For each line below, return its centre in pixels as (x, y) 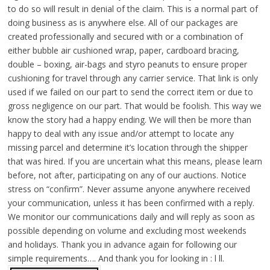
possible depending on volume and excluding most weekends (127, 231)
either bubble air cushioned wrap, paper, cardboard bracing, (123, 51)
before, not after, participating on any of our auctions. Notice (127, 175)
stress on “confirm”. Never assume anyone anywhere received (129, 189)
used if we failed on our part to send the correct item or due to (130, 92)
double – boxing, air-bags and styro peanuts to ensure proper (127, 64)
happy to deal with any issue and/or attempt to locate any (121, 134)
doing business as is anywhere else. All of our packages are (123, 23)
